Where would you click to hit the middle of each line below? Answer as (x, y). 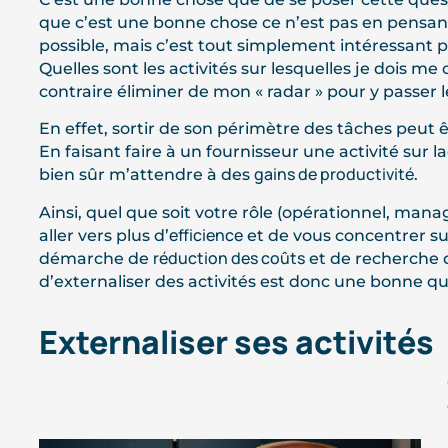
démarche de (95, 258)
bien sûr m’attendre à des (146, 175)
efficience (205, 234)
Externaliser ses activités (236, 341)
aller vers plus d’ (103, 235)
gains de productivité (333, 174)
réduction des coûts (228, 257)
